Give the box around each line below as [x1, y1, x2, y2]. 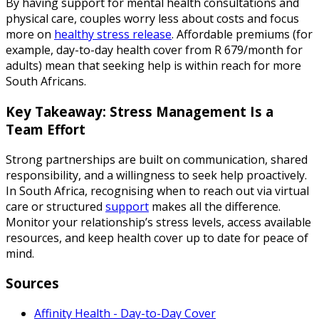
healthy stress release [54, 26, 172, 43]
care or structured [6, 198, 105, 214]
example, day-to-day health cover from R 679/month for [6, 42, 303, 58]
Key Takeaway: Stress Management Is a [6, 103, 273, 121]
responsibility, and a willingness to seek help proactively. [6, 167, 307, 183]
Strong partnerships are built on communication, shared [6, 151, 308, 167]
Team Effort [6, 120, 85, 139]
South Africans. [6, 73, 86, 90]
